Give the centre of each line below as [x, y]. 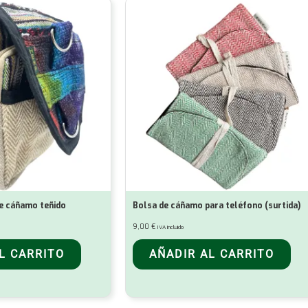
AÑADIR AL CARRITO [212, 254]
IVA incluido [170, 228]
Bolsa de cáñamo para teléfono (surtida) [217, 206]
